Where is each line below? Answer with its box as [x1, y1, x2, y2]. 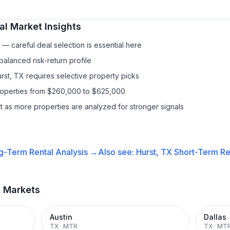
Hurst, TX [136, 147, 172, 157]
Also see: [98, 147, 136, 157]
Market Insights [8, 21, 81, 32]
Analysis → [53, 147, 98, 157]
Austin [50, 213, 72, 221]
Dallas [204, 213, 226, 221]
